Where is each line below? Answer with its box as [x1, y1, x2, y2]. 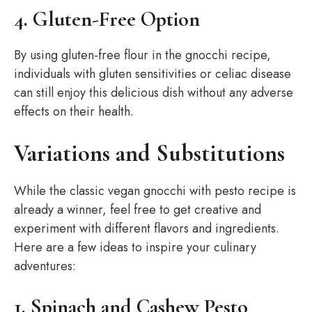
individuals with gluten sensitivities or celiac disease [14, 65, 291, 83]
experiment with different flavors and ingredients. [14, 219, 279, 237]
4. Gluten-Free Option [14, 6, 200, 32]
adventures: [14, 257, 76, 275]
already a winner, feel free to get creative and [14, 201, 261, 219]
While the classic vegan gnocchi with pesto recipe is [14, 182, 296, 200]
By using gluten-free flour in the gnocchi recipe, [14, 46, 271, 64]
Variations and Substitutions [14, 139, 285, 168]
